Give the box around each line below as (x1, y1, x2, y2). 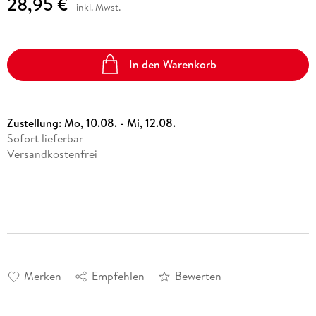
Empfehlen (91, 268, 145, 284)
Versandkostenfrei (6, 145, 97, 162)
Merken (23, 268, 61, 284)
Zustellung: (6, 114, 64, 130)
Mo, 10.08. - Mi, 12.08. (63, 114, 176, 130)
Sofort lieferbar (6, 130, 83, 146)
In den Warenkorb (129, 56, 217, 73)
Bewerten (174, 268, 221, 284)
